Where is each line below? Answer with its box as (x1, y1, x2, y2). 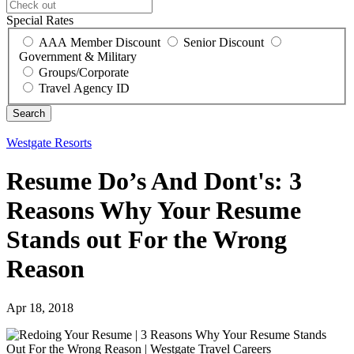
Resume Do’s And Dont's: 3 (6, 167, 302, 196)
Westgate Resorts (6, 135, 92, 149)
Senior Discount (183, 35, 264, 49)
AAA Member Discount (39, 35, 160, 49)
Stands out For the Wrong (6, 225, 287, 254)
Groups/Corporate (39, 65, 129, 79)
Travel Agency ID (39, 81, 130, 95)
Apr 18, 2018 (6, 300, 73, 314)
